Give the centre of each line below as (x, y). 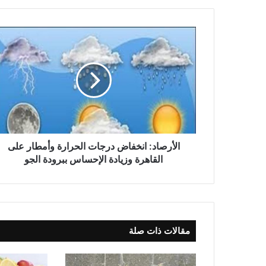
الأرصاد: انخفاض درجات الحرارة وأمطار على (94, 146)
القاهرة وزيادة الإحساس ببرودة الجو (94, 159)
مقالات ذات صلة (159, 230)
